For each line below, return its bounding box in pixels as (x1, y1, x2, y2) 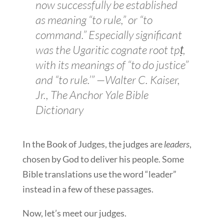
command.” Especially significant (35, 27, 182, 42)
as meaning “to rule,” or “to (35, 12, 152, 27)
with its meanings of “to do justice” (35, 57, 188, 72)
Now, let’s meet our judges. (22, 207, 126, 219)
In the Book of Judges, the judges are (22, 138, 164, 150)
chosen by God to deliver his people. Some (22, 153, 184, 165)
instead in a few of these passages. (22, 183, 153, 195)
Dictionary (35, 102, 83, 117)
